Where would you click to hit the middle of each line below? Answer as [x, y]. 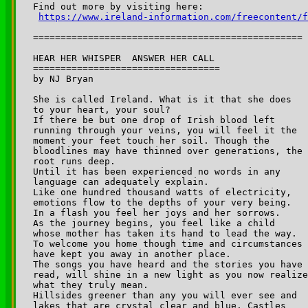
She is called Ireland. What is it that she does [165, 99]
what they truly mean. [91, 285]
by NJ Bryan [63, 78]
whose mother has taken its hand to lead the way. [168, 233]
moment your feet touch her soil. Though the [154, 140]
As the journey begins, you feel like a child [157, 223]
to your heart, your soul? [102, 109]
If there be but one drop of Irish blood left [157, 120]
